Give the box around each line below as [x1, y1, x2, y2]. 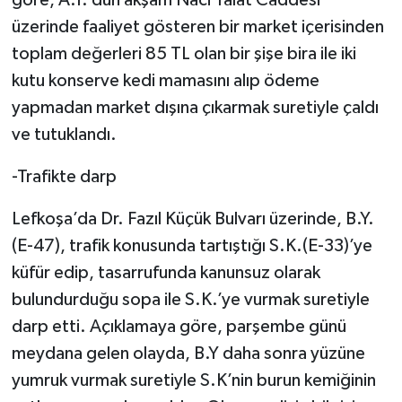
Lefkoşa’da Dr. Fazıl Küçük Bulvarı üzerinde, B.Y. [11, 209, 374, 228]
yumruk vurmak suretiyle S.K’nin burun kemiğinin [11, 371, 376, 389]
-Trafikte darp [11, 167, 117, 186]
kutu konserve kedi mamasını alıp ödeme [11, 71, 319, 90]
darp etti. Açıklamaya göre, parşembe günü [11, 317, 346, 336]
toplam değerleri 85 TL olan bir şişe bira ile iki [11, 44, 356, 63]
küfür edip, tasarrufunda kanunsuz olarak [11, 263, 320, 282]
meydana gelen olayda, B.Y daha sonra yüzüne [11, 344, 365, 363]
